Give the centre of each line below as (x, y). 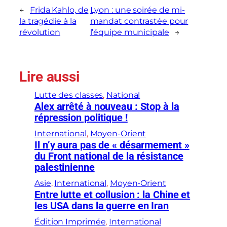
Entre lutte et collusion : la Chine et (112, 195)
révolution (40, 32)
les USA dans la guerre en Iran (102, 206)
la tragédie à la (48, 21)
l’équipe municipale (129, 32)
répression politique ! (81, 118)
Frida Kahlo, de (59, 10)
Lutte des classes (69, 95)
